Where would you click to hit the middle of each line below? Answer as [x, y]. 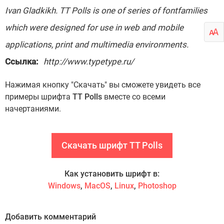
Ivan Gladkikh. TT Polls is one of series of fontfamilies [106, 10]
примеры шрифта [39, 97]
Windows [64, 186]
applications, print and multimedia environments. [97, 44]
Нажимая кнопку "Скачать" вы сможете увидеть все [103, 85]
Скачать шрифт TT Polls [112, 145]
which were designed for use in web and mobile [94, 27]
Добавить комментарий [50, 217]
